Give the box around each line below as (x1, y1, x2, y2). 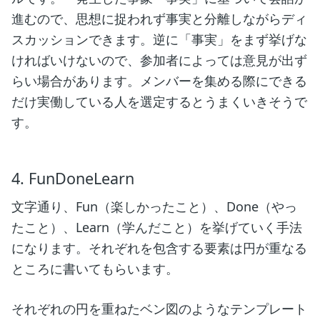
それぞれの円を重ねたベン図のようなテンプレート (11, 299, 307, 317)
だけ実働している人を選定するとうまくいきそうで (11, 93, 307, 111)
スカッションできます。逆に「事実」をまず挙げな (11, 31, 307, 49)
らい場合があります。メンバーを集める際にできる (11, 72, 307, 90)
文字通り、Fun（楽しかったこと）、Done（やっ (11, 197, 297, 215)
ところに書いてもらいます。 (11, 259, 179, 277)
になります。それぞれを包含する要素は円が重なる (11, 239, 307, 256)
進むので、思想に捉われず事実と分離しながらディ (11, 10, 307, 28)
